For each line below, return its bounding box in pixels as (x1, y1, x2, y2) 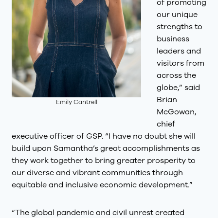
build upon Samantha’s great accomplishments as (12, 143, 200, 154)
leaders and (157, 46, 201, 56)
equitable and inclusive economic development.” (12, 180, 193, 190)
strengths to (157, 21, 202, 32)
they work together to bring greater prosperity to (12, 155, 196, 166)
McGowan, (157, 107, 196, 117)
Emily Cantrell (55, 98, 97, 106)
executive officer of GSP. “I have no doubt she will (12, 131, 196, 142)
